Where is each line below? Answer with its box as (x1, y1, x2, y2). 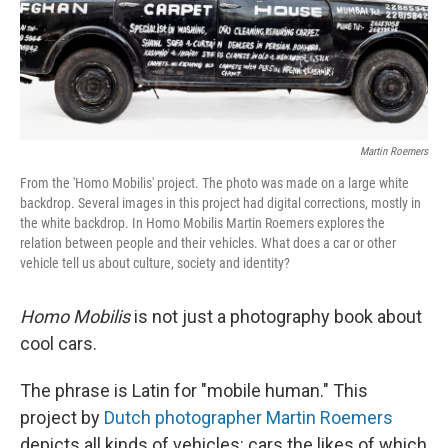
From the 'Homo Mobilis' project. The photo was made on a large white (20, 175, 409, 191)
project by (20, 407, 104, 428)
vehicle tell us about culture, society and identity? (20, 255, 290, 271)
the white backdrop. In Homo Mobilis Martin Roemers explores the (20, 215, 385, 231)
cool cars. (20, 333, 97, 354)
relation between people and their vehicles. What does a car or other (20, 235, 396, 251)
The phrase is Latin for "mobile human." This (20, 380, 368, 401)
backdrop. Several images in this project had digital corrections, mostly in (20, 195, 421, 211)
